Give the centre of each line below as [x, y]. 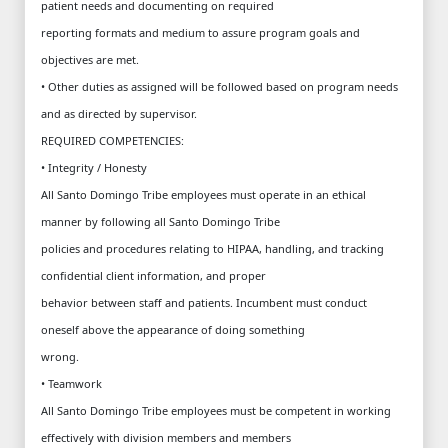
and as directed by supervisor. [119, 113]
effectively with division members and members [166, 437]
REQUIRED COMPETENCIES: [112, 140]
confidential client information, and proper [153, 275]
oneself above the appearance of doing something [173, 329]
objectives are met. [90, 59]
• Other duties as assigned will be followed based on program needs [219, 86]
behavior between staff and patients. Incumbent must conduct [204, 302]
